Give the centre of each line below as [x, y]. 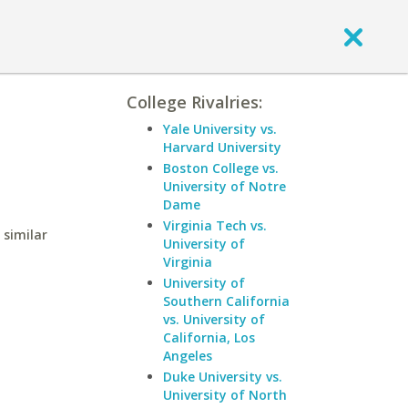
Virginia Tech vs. [215, 225]
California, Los [209, 337]
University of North [225, 395]
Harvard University [222, 147]
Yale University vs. [220, 129]
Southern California [226, 301]
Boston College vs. [221, 168]
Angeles [188, 356]
